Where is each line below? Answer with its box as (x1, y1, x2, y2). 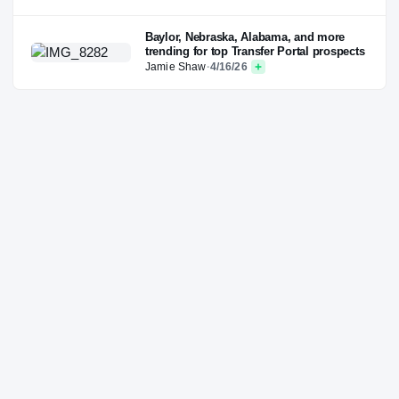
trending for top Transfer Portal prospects (145, 45, 365, 59)
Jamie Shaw (145, 61, 207, 74)
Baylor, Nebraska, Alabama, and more (145, 30, 346, 45)
